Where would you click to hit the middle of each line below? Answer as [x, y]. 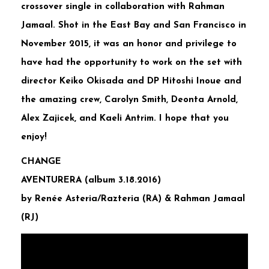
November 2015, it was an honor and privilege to [129, 44]
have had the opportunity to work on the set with [131, 63]
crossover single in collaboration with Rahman [123, 7]
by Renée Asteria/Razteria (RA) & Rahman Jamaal [133, 199]
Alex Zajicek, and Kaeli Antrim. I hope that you [125, 119]
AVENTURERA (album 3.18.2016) [91, 181]
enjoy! [34, 138]
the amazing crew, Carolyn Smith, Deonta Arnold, [129, 100]
